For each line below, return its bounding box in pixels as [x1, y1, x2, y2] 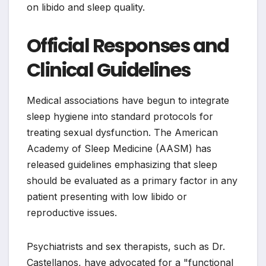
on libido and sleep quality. [27, 1, 145, 14]
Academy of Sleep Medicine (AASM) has [27, 142, 211, 154]
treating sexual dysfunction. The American [27, 126, 218, 138]
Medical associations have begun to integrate [27, 94, 229, 106]
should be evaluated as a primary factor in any [27, 174, 237, 186]
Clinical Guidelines [27, 56, 191, 84]
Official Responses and [27, 32, 229, 59]
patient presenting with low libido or [27, 190, 187, 202]
